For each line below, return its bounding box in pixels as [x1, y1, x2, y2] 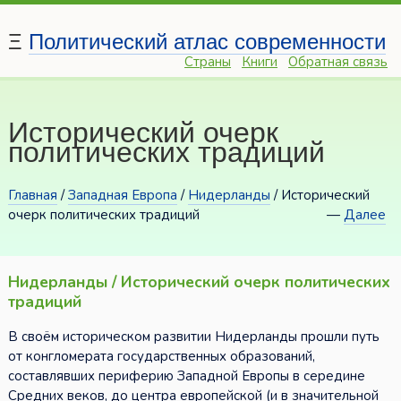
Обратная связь [288, 53, 388, 72]
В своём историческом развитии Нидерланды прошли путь [7, 328, 380, 346]
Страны [184, 53, 232, 72]
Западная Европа [67, 186, 177, 205]
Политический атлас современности [28, 30, 386, 55]
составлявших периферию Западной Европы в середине [7, 367, 365, 386]
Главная [7, 186, 57, 205]
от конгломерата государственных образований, [7, 347, 315, 366]
